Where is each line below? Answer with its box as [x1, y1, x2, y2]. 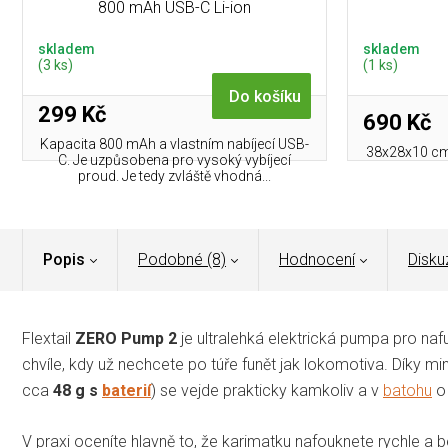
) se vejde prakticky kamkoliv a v [151, 381, 383, 401]
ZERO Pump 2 [75, 329, 177, 349]
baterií [102, 381, 151, 401]
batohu [383, 381, 432, 401]
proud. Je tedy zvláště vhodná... [78, 167, 271, 184]
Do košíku [229, 86, 301, 106]
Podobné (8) [138, 250, 226, 270]
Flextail [22, 329, 75, 349]
